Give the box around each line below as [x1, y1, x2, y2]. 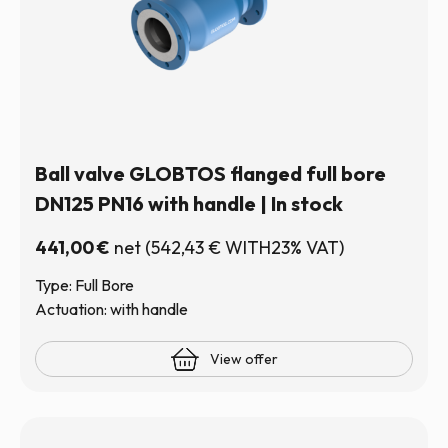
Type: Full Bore [35, 275, 134, 295]
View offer [210, 350, 278, 368]
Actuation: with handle [35, 299, 188, 319]
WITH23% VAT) [221, 236, 344, 259]
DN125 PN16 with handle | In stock [35, 191, 343, 216]
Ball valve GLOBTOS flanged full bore [35, 161, 386, 186]
